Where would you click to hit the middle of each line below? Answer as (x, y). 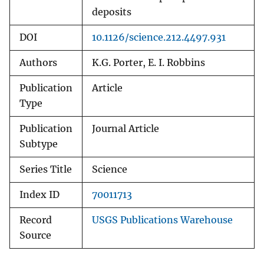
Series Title (46, 170)
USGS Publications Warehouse (162, 220)
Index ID (39, 195)
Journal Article (126, 129)
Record (36, 220)
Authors (38, 63)
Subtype (39, 144)
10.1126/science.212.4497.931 (159, 38)
